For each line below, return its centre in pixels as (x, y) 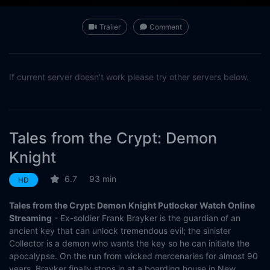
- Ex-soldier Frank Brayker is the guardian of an (146, 218)
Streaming (30, 218)
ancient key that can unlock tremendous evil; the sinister (120, 231)
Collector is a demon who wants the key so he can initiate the (129, 243)
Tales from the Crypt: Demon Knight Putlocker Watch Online (132, 206)
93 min (103, 179)
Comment (165, 27)
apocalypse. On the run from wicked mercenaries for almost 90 (133, 256)
